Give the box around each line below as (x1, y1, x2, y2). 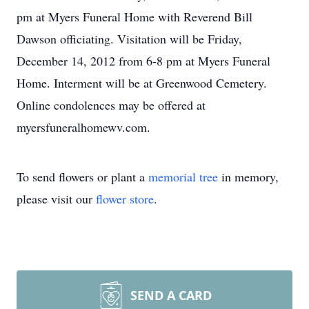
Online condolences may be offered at (17, 97, 206, 113)
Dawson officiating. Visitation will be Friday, (17, 30, 242, 47)
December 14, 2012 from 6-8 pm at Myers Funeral (17, 52, 270, 69)
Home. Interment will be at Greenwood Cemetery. (17, 74, 267, 91)
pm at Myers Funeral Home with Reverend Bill (17, 8, 252, 25)
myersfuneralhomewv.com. (17, 119, 150, 135)
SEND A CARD (130, 287, 212, 303)
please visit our (17, 190, 96, 207)
